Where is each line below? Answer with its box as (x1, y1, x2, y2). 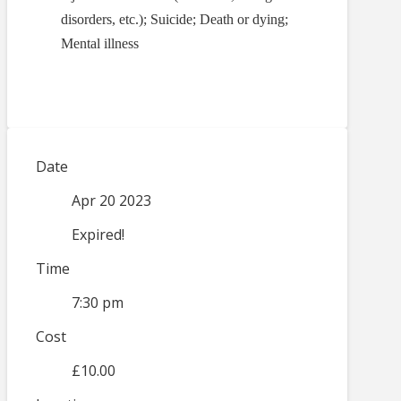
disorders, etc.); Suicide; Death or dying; (61, 12, 288, 28)
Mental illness (61, 36, 139, 52)
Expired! (72, 225, 124, 245)
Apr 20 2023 (72, 191, 151, 211)
